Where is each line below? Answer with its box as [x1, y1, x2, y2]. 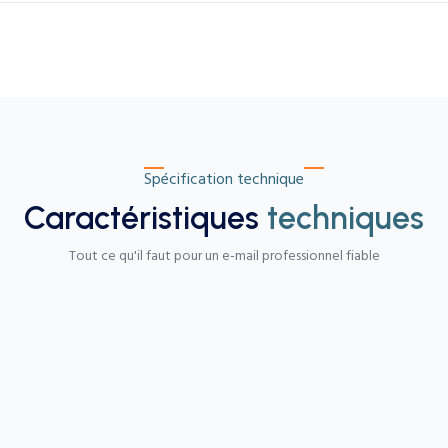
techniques [267, 199, 424, 238]
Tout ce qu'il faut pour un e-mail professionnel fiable [68, 244, 380, 268]
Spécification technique [144, 166, 304, 193]
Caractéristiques [24, 199, 267, 238]
